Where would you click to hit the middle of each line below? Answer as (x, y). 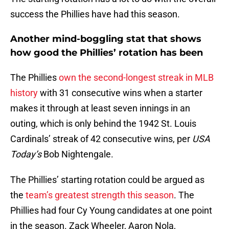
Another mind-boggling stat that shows (106, 39)
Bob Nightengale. (77, 154)
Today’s (26, 154)
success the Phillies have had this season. (95, 14)
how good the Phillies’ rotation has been (107, 53)
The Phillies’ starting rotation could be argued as (107, 180)
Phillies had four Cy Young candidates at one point (111, 211)
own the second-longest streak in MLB (136, 78)
